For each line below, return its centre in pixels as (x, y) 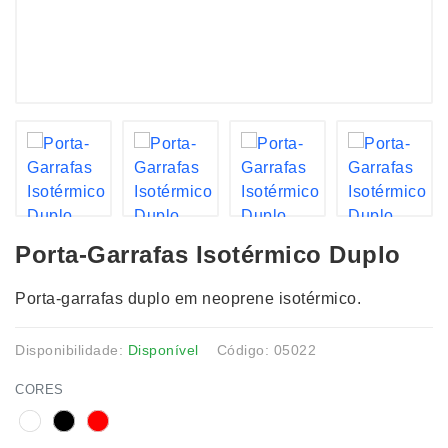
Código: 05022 (266, 350)
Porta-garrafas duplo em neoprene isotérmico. (188, 298)
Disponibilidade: (71, 350)
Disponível (163, 350)
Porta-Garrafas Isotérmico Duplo (208, 254)
